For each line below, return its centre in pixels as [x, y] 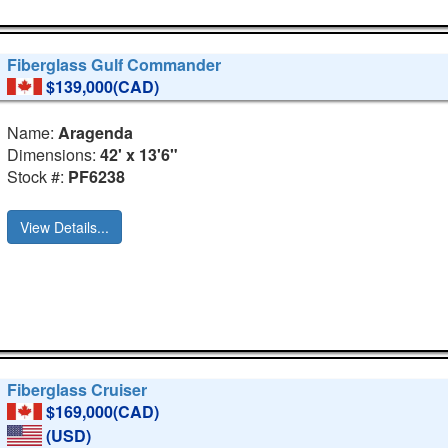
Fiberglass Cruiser [77, 390]
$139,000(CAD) [103, 87]
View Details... [65, 227]
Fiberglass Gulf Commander [114, 65]
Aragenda [96, 133]
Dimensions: [54, 155]
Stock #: [38, 177]
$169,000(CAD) [103, 412]
